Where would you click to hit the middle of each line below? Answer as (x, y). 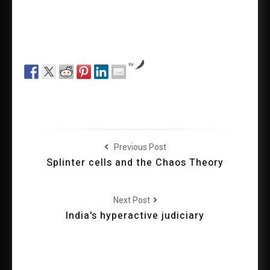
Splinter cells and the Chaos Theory (135, 163)
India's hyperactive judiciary (135, 216)
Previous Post (139, 147)
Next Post (132, 200)
